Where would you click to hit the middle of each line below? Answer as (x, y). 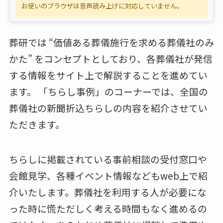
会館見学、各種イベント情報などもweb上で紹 (108, 176)
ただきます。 (37, 124)
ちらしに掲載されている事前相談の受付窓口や (108, 159)
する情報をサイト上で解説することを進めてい (108, 75)
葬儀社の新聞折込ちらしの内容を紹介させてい (108, 108)
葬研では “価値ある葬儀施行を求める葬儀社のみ (111, 42)
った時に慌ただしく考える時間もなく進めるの (108, 209)
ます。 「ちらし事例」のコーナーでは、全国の (108, 91)
